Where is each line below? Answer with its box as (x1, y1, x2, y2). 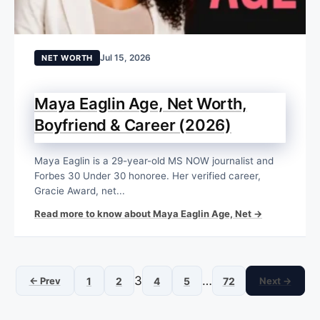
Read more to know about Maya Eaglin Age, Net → (34, 208, 262, 220)
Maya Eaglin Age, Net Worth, (34, 94, 247, 114)
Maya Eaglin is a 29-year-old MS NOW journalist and (34, 155, 274, 167)
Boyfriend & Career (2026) (34, 116, 232, 135)
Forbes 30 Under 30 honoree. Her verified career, (34, 170, 261, 182)
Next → (259, 274, 291, 286)
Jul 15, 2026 (99, 52, 151, 64)
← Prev (29, 274, 61, 286)
